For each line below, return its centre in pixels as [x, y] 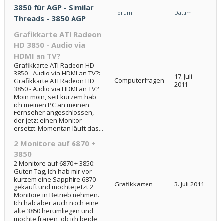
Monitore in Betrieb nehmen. [56, 195]
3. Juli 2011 [189, 184]
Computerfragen [139, 81]
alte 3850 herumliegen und [54, 211]
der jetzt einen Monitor [48, 121]
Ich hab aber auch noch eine [56, 203]
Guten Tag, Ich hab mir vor [53, 171]
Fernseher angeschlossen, [54, 113]
